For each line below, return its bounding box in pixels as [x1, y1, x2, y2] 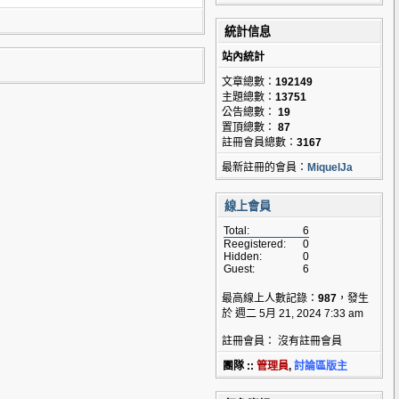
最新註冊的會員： [222, 161, 307, 174]
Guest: [224, 263, 255, 275]
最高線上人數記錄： [222, 292, 318, 305]
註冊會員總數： [222, 136, 297, 149]
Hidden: [224, 250, 262, 263]
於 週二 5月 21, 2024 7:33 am [222, 307, 363, 320]
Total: [224, 224, 249, 237]
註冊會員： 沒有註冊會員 [222, 335, 342, 347]
